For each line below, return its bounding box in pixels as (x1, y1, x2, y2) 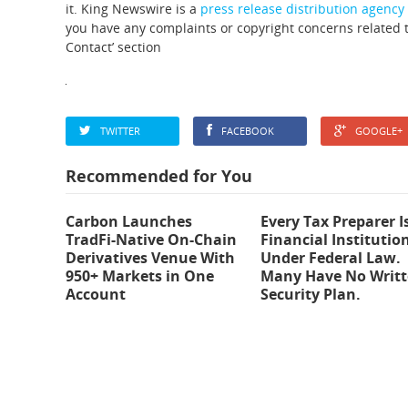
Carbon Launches (66, 211, 192, 231)
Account (66, 284, 126, 304)
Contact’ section (66, 38, 161, 56)
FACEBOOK (221, 124, 274, 138)
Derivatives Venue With (66, 248, 235, 268)
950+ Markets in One (66, 266, 214, 286)
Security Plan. (260, 284, 362, 304)
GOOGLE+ (355, 124, 403, 138)
